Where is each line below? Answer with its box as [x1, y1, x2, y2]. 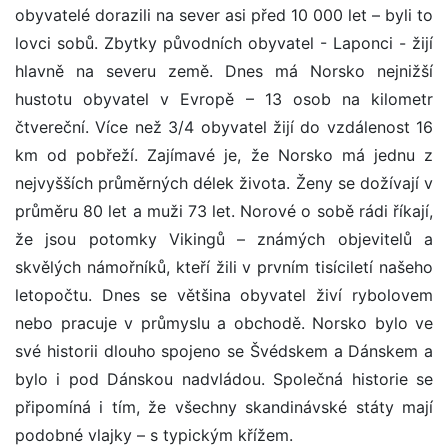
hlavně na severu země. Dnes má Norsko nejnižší [15, 61, 433, 82]
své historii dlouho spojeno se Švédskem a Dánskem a [15, 341, 433, 362]
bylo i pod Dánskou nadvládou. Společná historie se [15, 369, 433, 390]
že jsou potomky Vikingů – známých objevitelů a [15, 229, 433, 250]
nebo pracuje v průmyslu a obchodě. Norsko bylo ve [15, 313, 433, 334]
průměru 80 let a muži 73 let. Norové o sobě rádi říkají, [15, 201, 433, 222]
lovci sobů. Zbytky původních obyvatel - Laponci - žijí [15, 33, 433, 54]
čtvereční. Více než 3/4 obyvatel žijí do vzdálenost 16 [15, 117, 433, 138]
